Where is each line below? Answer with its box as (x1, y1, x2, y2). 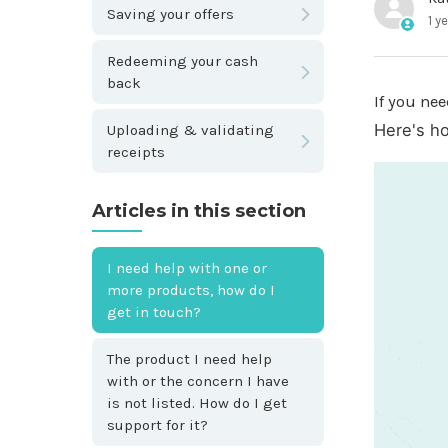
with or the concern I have (107, 371, 289, 390)
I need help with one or (107, 258, 267, 277)
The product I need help (107, 349, 272, 368)
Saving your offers (107, 4, 234, 23)
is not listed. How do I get (107, 393, 287, 412)
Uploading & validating (107, 120, 274, 139)
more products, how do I (107, 280, 275, 299)
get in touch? (107, 302, 201, 321)
